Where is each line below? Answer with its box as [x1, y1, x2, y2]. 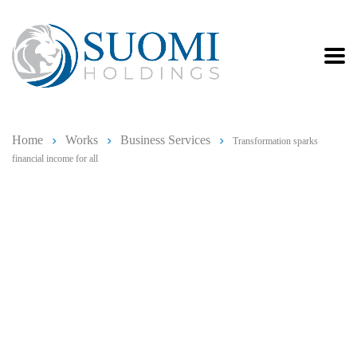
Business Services [120, 133, 210, 147]
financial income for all [12, 153, 98, 164]
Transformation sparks [233, 135, 318, 147]
